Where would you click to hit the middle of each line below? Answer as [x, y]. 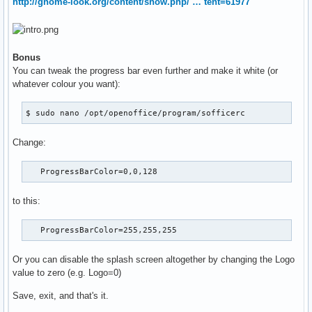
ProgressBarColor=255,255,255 [102, 229]
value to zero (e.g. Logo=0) [67, 272]
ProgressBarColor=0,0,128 [92, 171]
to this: [26, 201]
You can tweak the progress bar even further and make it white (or [145, 70]
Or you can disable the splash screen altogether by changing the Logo [154, 259]
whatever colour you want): [67, 84]
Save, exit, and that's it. [61, 295]
